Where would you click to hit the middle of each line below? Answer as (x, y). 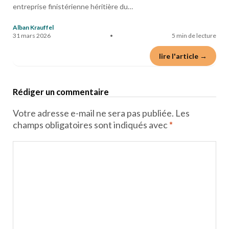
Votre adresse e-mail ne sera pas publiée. (93, 113)
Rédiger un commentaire (61, 92)
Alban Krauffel (33, 28)
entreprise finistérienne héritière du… (73, 7)
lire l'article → (183, 56)
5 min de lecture (194, 36)
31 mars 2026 (32, 36)
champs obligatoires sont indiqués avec (91, 125)
